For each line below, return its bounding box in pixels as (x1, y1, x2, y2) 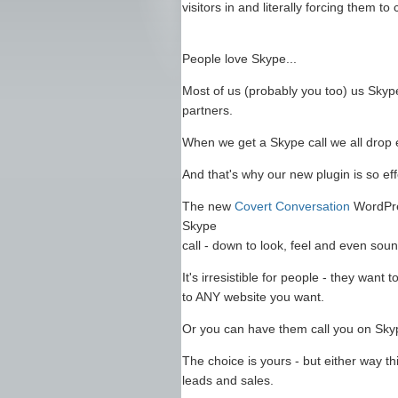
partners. (182, 103, 233, 117)
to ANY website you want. (182, 290, 324, 304)
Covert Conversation (235, 199, 350, 213)
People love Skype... (182, 52, 297, 66)
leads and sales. (182, 373, 274, 387)
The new (182, 199, 235, 213)
